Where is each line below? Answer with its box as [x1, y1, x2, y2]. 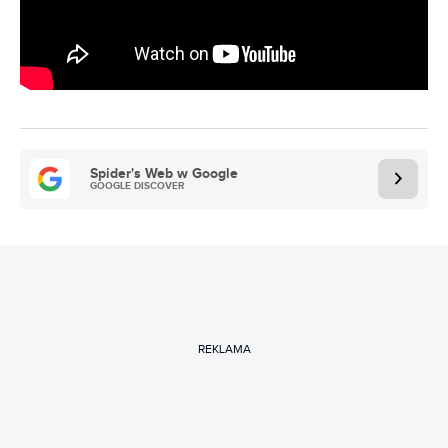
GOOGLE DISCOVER [90, 179, 184, 192]
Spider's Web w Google [90, 164, 238, 182]
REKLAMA [197, 342, 251, 356]
